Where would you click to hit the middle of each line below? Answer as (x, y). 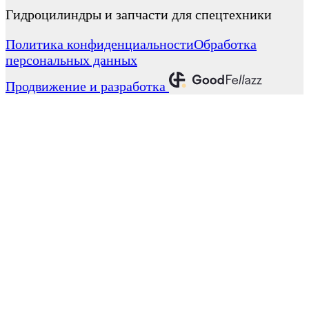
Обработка (225, 44)
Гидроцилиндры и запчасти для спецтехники (139, 14)
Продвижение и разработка (87, 86)
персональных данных (71, 60)
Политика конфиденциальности (100, 44)
